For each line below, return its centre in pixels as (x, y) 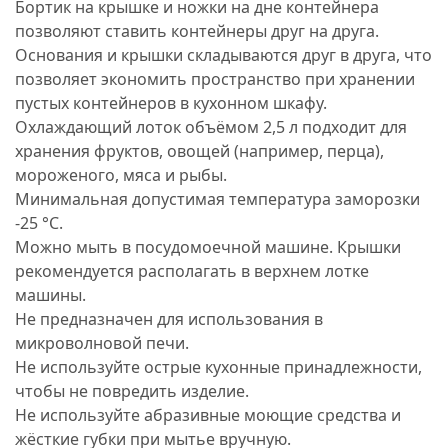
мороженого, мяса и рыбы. (121, 174)
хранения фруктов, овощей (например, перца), (199, 150)
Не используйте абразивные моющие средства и (208, 414)
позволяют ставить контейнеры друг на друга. (197, 30)
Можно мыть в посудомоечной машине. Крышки (208, 246)
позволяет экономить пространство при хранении (215, 78)
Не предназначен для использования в (169, 318)
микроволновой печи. (102, 342)
